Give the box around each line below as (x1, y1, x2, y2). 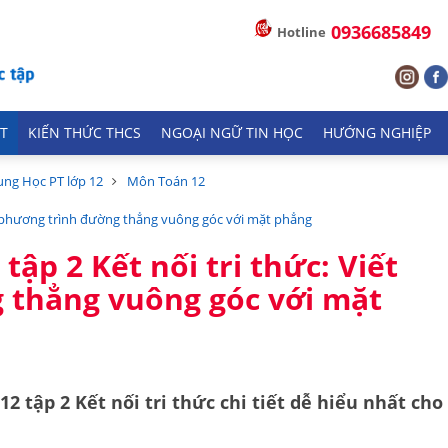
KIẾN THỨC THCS (28, 124, 141, 142)
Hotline (277, 23, 326, 41)
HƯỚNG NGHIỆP (323, 124, 431, 142)
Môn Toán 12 (127, 172, 205, 190)
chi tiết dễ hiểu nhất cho (215, 390, 443, 414)
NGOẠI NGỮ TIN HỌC (161, 124, 303, 142)
